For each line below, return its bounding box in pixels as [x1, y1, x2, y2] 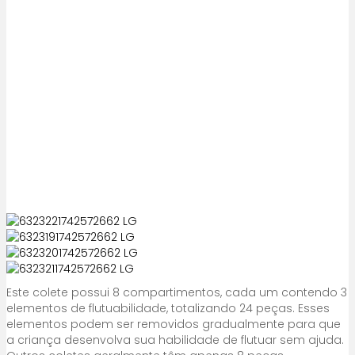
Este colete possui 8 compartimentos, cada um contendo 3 [6, 284, 347, 300]
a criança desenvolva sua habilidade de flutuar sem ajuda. [6, 332, 344, 348]
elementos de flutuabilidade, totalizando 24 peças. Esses [6, 300, 330, 316]
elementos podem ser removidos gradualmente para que [6, 316, 341, 332]
